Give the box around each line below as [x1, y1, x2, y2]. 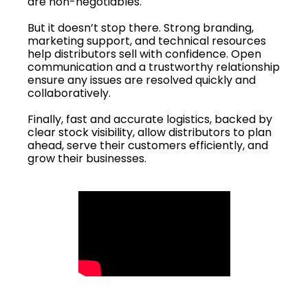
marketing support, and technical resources [27, 32, 266, 49]
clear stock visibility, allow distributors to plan [27, 124, 272, 140]
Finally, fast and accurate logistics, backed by [27, 111, 272, 127]
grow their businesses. [27, 150, 146, 166]
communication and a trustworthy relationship [27, 58, 280, 75]
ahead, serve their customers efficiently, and [27, 137, 268, 153]
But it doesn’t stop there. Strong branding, [27, 19, 254, 36]
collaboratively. [27, 85, 111, 101]
